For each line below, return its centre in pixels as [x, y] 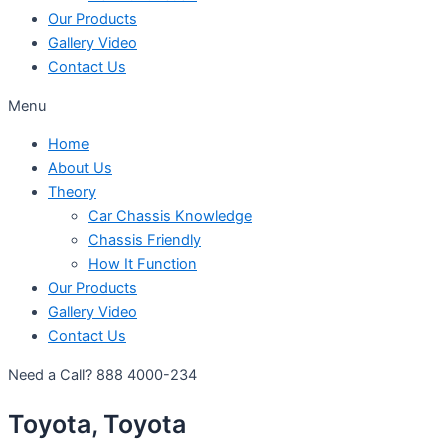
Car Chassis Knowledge [170, 216]
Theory [72, 192]
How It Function [142, 264]
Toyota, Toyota [97, 423]
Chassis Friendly [144, 240]
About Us [80, 168]
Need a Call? [52, 375]
